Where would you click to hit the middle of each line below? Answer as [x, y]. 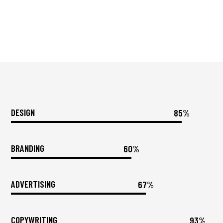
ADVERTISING [33, 184]
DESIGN [23, 112]
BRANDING [28, 148]
